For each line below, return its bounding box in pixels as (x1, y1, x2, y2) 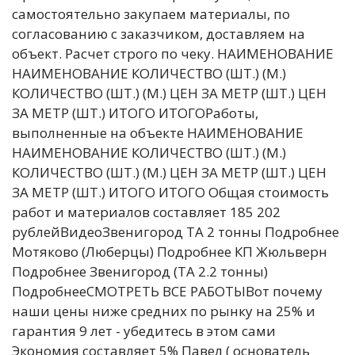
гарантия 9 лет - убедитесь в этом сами (12, 322, 276, 340)
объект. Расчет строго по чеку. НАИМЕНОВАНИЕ (12, 44, 334, 63)
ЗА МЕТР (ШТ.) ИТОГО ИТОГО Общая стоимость (12, 183, 329, 201)
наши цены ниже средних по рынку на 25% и (12, 302, 315, 320)
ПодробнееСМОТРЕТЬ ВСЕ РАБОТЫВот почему (12, 282, 323, 300)
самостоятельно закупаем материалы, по (12, 5, 290, 23)
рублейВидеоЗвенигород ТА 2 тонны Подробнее (12, 223, 339, 241)
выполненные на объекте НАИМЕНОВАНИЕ (12, 124, 303, 142)
